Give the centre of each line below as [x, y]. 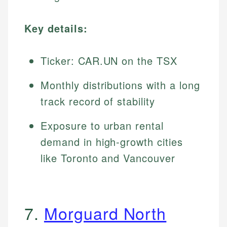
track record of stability [98, 101]
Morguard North [105, 213]
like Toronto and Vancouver [108, 158]
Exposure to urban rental [102, 126]
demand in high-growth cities [112, 142]
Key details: [56, 28]
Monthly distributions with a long [120, 85]
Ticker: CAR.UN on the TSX [109, 61]
